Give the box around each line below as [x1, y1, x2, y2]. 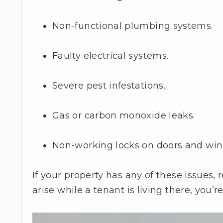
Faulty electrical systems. [52, 50, 169, 62]
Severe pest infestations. [52, 80, 165, 92]
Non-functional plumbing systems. [52, 20, 213, 32]
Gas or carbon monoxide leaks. [52, 110, 195, 121]
